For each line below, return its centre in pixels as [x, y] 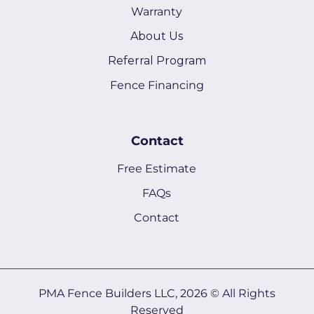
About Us [157, 36]
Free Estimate [157, 168]
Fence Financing [157, 85]
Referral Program [157, 60]
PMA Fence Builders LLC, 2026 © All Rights [157, 293]
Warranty [157, 11]
